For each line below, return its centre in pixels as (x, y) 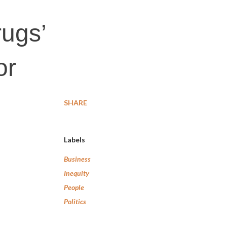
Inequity (77, 173)
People (74, 187)
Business (77, 159)
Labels (74, 140)
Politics (75, 201)
